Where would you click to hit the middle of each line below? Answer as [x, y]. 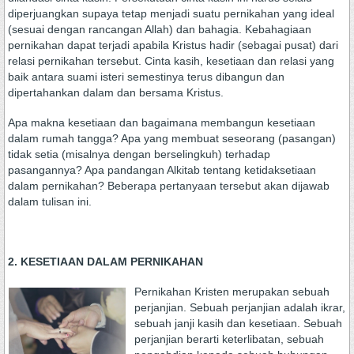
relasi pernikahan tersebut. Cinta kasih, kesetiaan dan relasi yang [171, 61]
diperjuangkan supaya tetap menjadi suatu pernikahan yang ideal [171, 13]
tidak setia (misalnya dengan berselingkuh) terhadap [139, 154]
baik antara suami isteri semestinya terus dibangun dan [146, 77]
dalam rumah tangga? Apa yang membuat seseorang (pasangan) [172, 138]
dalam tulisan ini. [50, 201]
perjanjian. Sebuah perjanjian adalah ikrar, [240, 307]
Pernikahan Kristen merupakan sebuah [232, 292]
